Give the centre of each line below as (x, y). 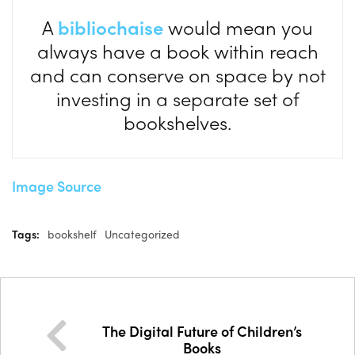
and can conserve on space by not (177, 74)
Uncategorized (142, 234)
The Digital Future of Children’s (202, 331)
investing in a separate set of (177, 98)
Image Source (57, 186)
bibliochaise (111, 27)
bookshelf (72, 234)
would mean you (238, 27)
